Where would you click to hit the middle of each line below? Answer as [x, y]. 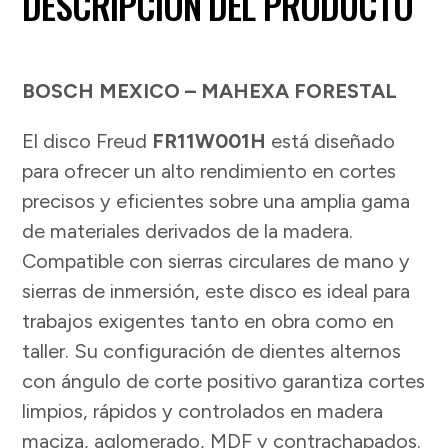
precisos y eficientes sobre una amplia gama [216, 201]
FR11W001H [209, 141]
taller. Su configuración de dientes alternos [212, 351]
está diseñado [331, 141]
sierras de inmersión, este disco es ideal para [216, 291]
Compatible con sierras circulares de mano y [216, 261]
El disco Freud [87, 141]
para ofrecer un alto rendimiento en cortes [209, 171]
